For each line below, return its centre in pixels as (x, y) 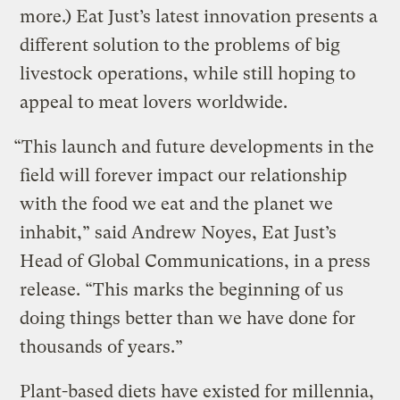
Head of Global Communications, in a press (196, 262)
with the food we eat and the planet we (177, 204)
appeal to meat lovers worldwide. (154, 103)
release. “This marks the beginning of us (182, 290)
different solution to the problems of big (180, 46)
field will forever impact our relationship (184, 176)
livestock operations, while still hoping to (188, 74)
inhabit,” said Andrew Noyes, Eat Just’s (179, 233)
